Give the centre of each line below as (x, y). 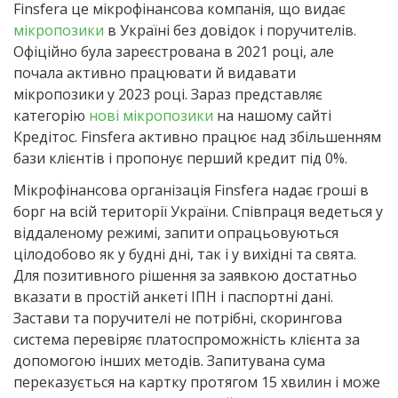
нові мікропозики (151, 115)
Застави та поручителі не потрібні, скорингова (178, 318)
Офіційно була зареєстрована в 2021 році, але (174, 51)
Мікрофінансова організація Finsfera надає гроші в (191, 190)
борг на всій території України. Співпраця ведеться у (198, 211)
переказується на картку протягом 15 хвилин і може (197, 382)
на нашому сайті (272, 115)
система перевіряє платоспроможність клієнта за (187, 339)
